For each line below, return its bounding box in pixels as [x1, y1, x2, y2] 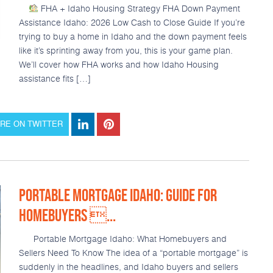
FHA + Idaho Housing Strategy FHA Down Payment [38, 2, 240, 15]
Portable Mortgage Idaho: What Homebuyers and [18, 232, 227, 245]
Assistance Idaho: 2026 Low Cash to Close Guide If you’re [18, 16, 245, 29]
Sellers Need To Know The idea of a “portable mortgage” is [18, 246, 248, 259]
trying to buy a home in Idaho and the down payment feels [18, 30, 247, 43]
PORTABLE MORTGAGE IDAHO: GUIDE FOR [18, 185, 217, 205]
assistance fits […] [18, 72, 91, 85]
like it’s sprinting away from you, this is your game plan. [18, 44, 233, 57]
